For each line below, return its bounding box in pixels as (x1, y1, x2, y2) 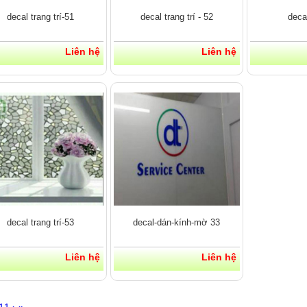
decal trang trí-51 (6, 11, 74, 22)
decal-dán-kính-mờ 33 (133, 217, 220, 228)
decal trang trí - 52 (140, 11, 213, 22)
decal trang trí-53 (6, 217, 74, 228)
